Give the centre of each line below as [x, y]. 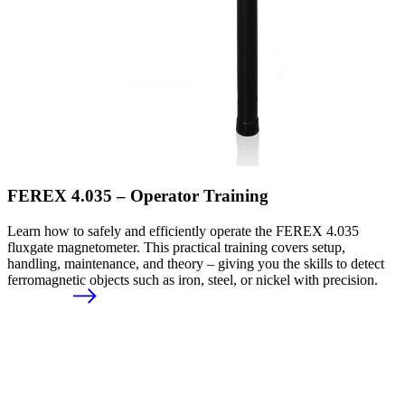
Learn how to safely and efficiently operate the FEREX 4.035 [183, 231]
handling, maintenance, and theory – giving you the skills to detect [196, 264]
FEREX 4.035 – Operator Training [138, 196]
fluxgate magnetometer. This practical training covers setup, [176, 247]
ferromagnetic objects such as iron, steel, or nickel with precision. [193, 280]
